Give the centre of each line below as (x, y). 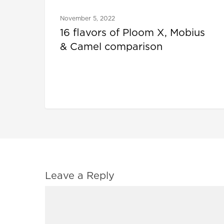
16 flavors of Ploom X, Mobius (132, 33)
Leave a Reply (80, 176)
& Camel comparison (111, 47)
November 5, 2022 (87, 18)
